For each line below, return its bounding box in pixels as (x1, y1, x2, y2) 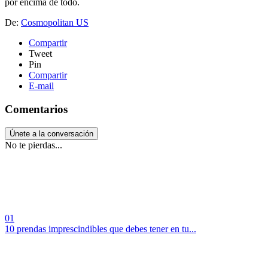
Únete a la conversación (10, 129, 93, 138)
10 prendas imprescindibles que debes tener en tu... (5, 223, 196, 234)
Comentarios (5, 102, 68, 115)
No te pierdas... (5, 139, 62, 150)
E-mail (29, 81, 54, 92)
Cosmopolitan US (21, 17, 89, 28)
